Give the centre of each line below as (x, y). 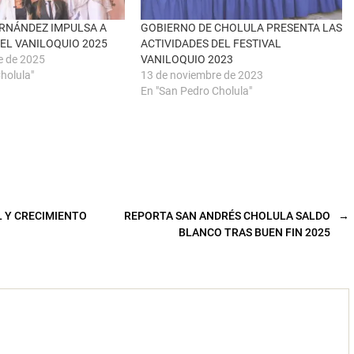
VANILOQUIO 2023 (186, 59)
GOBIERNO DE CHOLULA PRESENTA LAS (241, 27)
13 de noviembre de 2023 (201, 75)
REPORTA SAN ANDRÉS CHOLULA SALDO (227, 215)
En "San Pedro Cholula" (196, 90)
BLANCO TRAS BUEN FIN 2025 (254, 232)
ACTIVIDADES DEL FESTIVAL (211, 43)
